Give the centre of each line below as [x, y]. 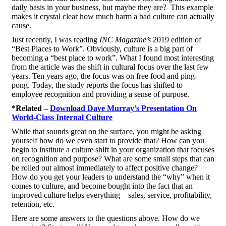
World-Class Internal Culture [62, 117]
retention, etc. [33, 204]
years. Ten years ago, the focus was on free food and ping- [104, 76]
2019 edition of [176, 40]
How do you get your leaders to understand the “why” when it [111, 177]
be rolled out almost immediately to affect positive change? [105, 168]
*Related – [30, 108]
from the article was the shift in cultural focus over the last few [110, 67]
